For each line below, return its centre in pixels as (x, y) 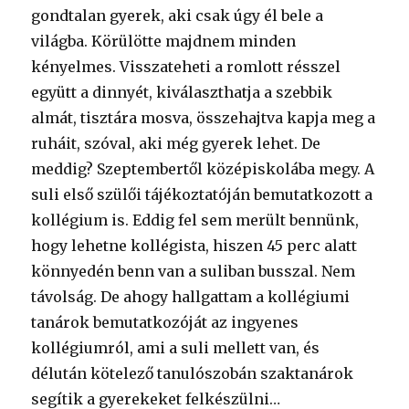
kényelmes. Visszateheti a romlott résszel (186, 67)
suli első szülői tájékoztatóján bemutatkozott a (202, 194)
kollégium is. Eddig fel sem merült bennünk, (195, 220)
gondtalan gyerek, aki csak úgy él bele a (178, 16)
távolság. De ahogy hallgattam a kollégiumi (191, 297)
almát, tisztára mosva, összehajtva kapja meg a (204, 118)
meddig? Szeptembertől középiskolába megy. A (203, 169)
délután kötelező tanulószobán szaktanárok (193, 373)
